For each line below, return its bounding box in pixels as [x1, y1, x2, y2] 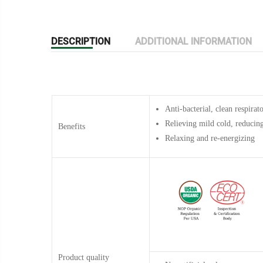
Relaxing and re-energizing [165, 133, 255, 143]
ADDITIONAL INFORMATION [135, 35, 252, 47]
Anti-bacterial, [165, 104, 213, 113]
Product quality [58, 252, 109, 262]
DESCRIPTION [51, 35, 110, 47]
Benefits [58, 122, 85, 131]
